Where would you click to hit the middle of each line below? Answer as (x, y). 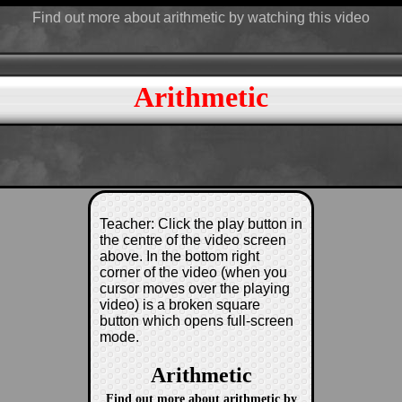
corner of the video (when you (193, 272)
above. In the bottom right (179, 256)
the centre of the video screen (193, 240)
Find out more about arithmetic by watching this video (201, 17)
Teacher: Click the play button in (201, 224)
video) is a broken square (180, 305)
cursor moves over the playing (195, 288)
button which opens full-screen (197, 321)
